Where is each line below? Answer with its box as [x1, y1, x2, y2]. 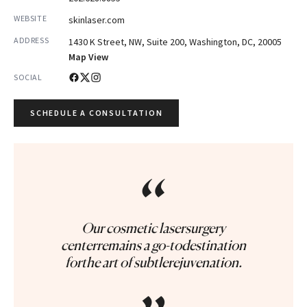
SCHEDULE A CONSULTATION [30, 108, 163, 118]
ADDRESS [14, 35, 49, 45]
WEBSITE [14, 13, 47, 23]
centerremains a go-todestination [61, 237, 246, 254]
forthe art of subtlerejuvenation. [65, 254, 242, 271]
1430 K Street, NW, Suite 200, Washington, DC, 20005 [69, 36, 282, 48]
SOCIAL [14, 72, 42, 82]
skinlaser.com [69, 14, 125, 26]
